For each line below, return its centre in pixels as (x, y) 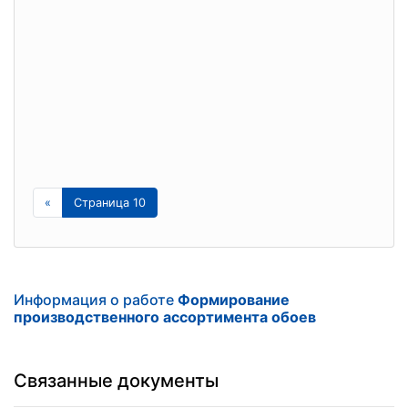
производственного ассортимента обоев (165, 317)
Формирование (234, 300)
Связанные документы (116, 381)
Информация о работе (96, 300)
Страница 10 (110, 203)
